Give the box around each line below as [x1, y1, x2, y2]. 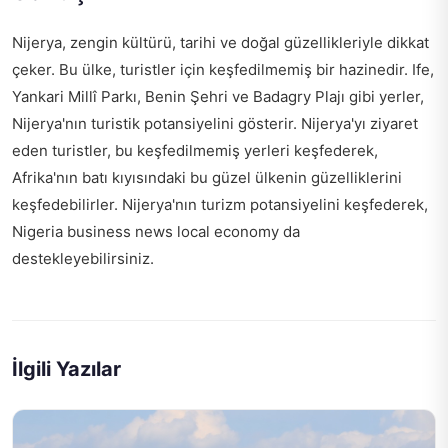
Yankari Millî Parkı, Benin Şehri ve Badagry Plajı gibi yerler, [12, 87, 424, 107]
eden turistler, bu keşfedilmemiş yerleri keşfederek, [12, 141, 378, 161]
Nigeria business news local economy [12, 222, 279, 242]
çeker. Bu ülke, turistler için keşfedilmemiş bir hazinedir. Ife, [12, 60, 434, 80]
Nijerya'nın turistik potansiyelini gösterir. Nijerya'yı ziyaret [12, 114, 418, 134]
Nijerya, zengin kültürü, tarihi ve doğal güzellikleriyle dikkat [12, 33, 429, 53]
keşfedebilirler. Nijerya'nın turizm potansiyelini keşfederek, [12, 195, 428, 215]
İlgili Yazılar [12, 357, 121, 382]
